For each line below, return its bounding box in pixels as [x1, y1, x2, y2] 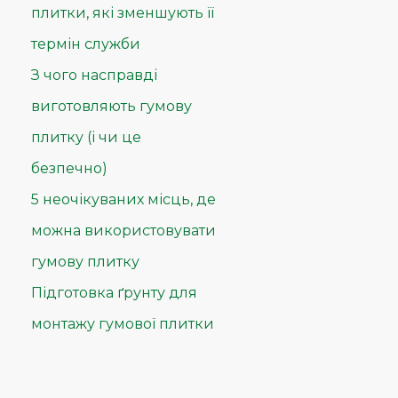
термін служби [30, 36, 140, 53]
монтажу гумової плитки [30, 315, 214, 333]
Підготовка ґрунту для [30, 284, 197, 302]
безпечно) [30, 160, 107, 178]
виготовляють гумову [30, 98, 192, 115]
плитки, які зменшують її [30, 4, 214, 22]
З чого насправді [30, 67, 157, 84]
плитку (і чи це [30, 129, 141, 147]
